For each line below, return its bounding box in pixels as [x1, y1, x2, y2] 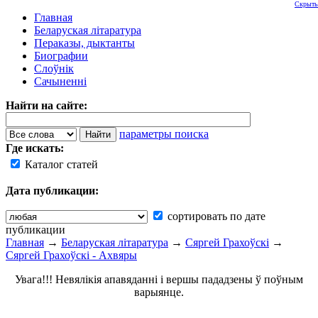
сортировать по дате [165, 210, 265, 222]
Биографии [34, 50, 88, 62]
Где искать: [6, 142, 64, 154]
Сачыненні [34, 75, 87, 87]
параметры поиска [119, 128, 209, 140]
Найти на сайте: [6, 99, 87, 111]
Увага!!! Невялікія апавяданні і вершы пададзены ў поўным [15, 273, 303, 285]
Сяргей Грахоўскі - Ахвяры [6, 249, 137, 261]
